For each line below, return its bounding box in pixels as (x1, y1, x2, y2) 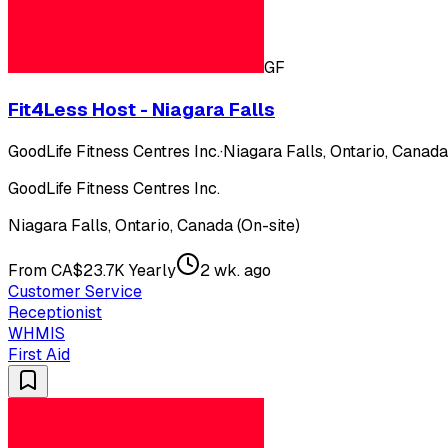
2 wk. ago (200, 259, 271, 281)
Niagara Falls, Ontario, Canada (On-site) (8, 214, 300, 236)
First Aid (8, 343, 70, 365)
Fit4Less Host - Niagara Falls (8, 97, 275, 123)
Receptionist (8, 301, 102, 323)
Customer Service (8, 280, 142, 302)
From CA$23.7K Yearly (8, 259, 176, 281)
